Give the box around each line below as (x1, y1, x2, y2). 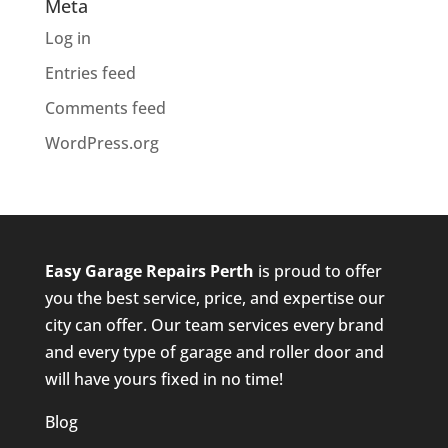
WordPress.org (44, 132, 159, 155)
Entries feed (44, 62, 136, 85)
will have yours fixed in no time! (44, 368, 283, 391)
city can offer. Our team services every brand (44, 314, 384, 337)
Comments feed (44, 97, 166, 120)
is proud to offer (253, 260, 382, 283)
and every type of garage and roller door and (44, 341, 384, 364)
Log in (44, 27, 91, 50)
